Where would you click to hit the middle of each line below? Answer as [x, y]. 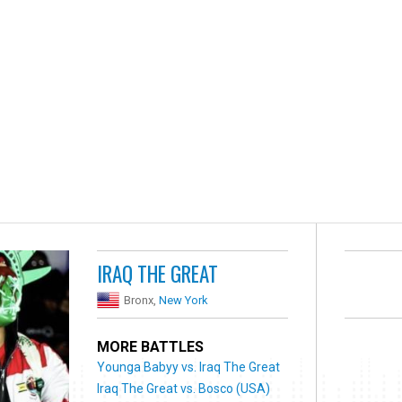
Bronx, [142, 300]
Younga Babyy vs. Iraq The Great [189, 367]
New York [184, 300]
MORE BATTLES [151, 346]
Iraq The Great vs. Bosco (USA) [184, 388]
